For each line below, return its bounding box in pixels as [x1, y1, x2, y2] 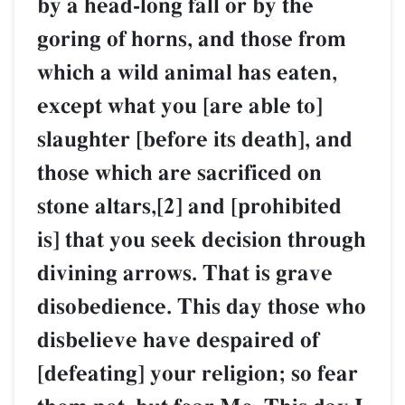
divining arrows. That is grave [37, 259, 333, 287]
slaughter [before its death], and [37, 125, 353, 154]
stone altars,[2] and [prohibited [37, 192, 342, 221]
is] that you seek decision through [37, 225, 366, 254]
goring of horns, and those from [37, 24, 346, 53]
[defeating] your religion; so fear [37, 359, 358, 388]
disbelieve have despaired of [37, 325, 319, 354]
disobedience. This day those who [37, 292, 366, 321]
